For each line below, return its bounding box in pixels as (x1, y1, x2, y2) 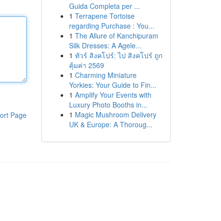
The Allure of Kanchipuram (74, 31, 158, 40)
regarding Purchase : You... (69, 21, 154, 31)
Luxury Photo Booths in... (69, 100, 147, 110)
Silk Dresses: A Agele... (69, 40, 142, 50)
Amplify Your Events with (74, 90, 151, 100)
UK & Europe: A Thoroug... (69, 119, 152, 129)
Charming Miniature (74, 70, 137, 80)
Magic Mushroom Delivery (74, 110, 156, 119)
